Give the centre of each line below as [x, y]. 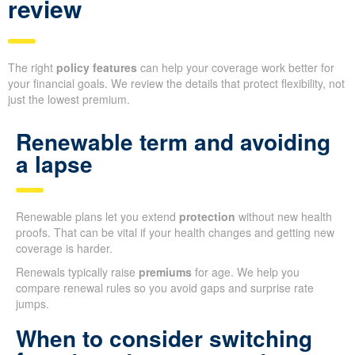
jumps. [32, 304]
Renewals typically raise [77, 272]
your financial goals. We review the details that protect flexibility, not [176, 84]
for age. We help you [246, 272]
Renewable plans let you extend [97, 217]
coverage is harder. [64, 248]
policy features [97, 68]
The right [32, 68]
